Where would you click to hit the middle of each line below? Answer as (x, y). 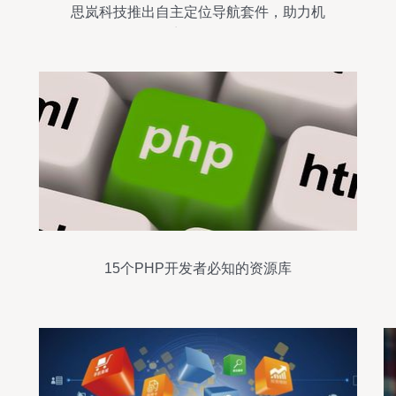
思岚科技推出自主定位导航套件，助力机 (198, 12)
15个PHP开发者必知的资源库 (198, 268)
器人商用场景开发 (198, 34)
